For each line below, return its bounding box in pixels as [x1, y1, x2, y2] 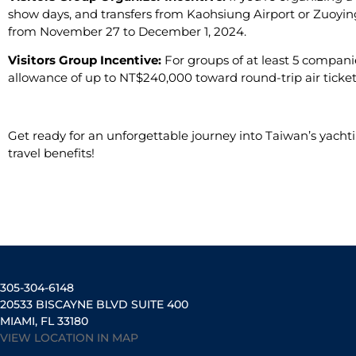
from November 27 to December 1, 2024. [8, 24, 246, 39]
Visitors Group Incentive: [8, 52, 164, 68]
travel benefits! [8, 145, 95, 161]
